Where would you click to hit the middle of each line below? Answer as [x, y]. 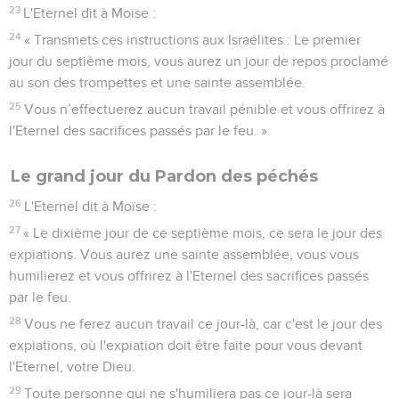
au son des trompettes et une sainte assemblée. [157, 82]
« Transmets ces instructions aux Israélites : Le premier [193, 40]
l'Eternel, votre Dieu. [72, 366]
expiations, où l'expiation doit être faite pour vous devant [186, 345]
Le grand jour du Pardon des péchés [164, 176]
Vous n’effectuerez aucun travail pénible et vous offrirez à [205, 109]
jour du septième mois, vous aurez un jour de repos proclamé [199, 61]
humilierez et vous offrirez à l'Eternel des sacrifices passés [189, 276]
